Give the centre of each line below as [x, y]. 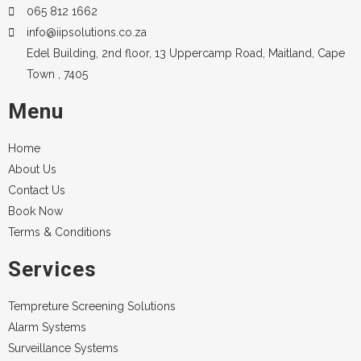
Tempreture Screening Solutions [92, 306]
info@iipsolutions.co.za [86, 32]
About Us [32, 169]
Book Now [35, 211]
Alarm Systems [47, 327]
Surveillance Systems [63, 348]
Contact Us [37, 190]
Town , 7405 [57, 74]
